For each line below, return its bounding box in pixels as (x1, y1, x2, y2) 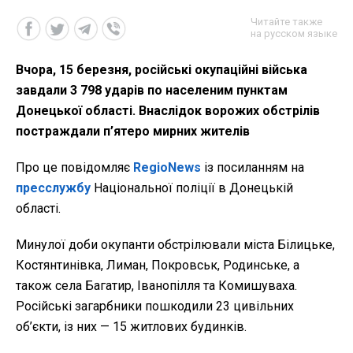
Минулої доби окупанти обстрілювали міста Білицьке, (16, 236, 335, 252)
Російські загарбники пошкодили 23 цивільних (16, 298, 294, 314)
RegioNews (133, 159, 201, 175)
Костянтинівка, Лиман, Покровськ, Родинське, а (16, 257, 299, 273)
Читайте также (251, 15, 322, 28)
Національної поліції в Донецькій (91, 180, 293, 195)
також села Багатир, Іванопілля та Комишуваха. (16, 277, 297, 293)
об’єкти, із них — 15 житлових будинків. (16, 318, 247, 334)
